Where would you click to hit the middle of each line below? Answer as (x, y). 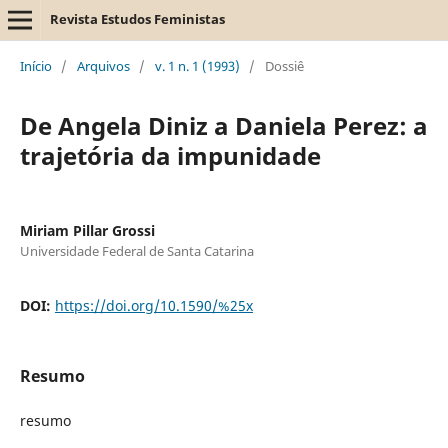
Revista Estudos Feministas (137, 19)
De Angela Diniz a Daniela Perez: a (223, 125)
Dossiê (284, 65)
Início (35, 65)
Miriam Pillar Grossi (87, 230)
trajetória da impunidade (170, 155)
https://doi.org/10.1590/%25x (153, 305)
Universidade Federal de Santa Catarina (136, 250)
